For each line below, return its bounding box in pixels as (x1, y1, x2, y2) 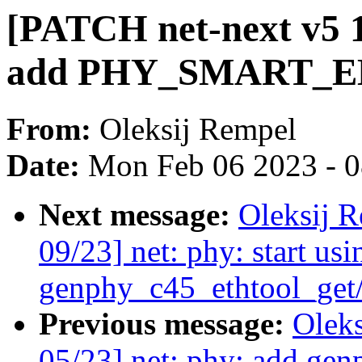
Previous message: (39, 306, 293, 342)
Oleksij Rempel (99, 112, 297, 147)
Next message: (39, 197, 238, 233)
